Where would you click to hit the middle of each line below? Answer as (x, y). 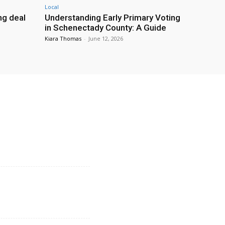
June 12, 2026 (106, 39)
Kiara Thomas (63, 39)
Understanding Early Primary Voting (113, 18)
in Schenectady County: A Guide (105, 28)
